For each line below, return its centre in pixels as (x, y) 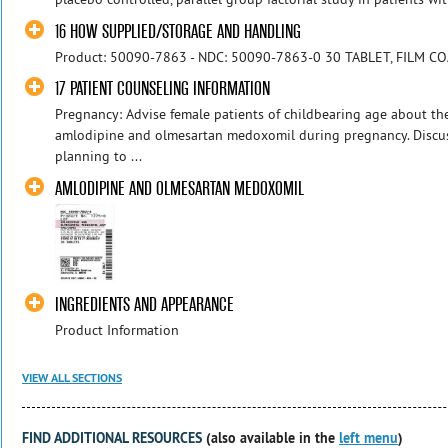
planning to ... (99, 156)
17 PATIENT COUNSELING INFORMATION (163, 89)
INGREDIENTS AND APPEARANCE (145, 305)
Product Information (117, 330)
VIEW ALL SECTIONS (72, 378)
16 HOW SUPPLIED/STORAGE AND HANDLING (178, 31)
